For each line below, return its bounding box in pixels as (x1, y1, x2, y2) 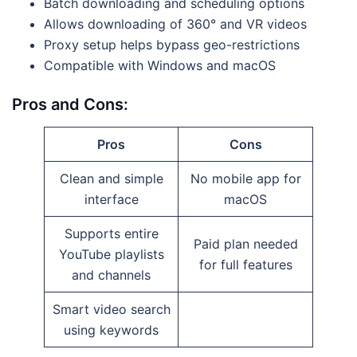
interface (84, 191, 139, 208)
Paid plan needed (193, 236, 298, 253)
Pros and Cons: (12, 95, 128, 115)
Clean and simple (59, 171, 163, 187)
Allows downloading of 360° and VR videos (44, 16, 307, 33)
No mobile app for (190, 171, 301, 187)
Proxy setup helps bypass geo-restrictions (44, 37, 300, 53)
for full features (198, 257, 292, 273)
